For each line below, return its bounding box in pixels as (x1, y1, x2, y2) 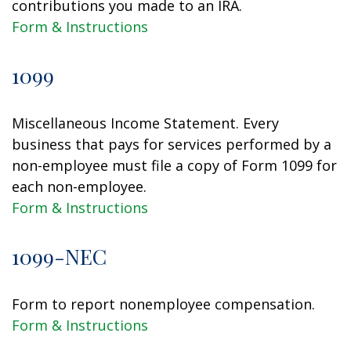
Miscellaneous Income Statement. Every (12, 114, 279, 132)
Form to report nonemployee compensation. (12, 295, 315, 313)
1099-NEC (12, 242, 107, 270)
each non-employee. (12, 177, 147, 196)
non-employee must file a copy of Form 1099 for (12, 156, 337, 175)
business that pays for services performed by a (12, 135, 331, 154)
